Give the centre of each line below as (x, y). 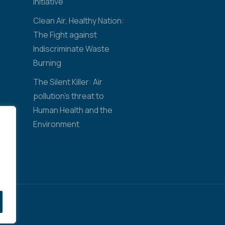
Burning (47, 63)
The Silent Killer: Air (68, 82)
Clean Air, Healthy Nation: (78, 21)
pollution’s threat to (68, 96)
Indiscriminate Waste (71, 49)
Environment (56, 124)
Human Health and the (73, 110)
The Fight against (65, 35)
